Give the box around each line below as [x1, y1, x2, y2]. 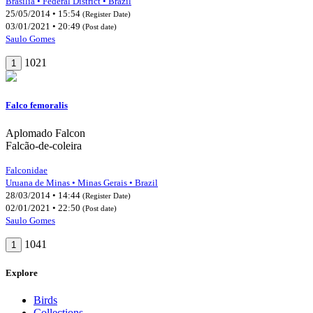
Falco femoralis [6, 100, 68, 111]
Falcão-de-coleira [6, 139, 82, 152]
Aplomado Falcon [6, 126, 85, 139]
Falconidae [6, 164, 48, 175]
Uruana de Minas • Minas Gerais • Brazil [6, 177, 158, 188]
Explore [6, 267, 38, 278]
